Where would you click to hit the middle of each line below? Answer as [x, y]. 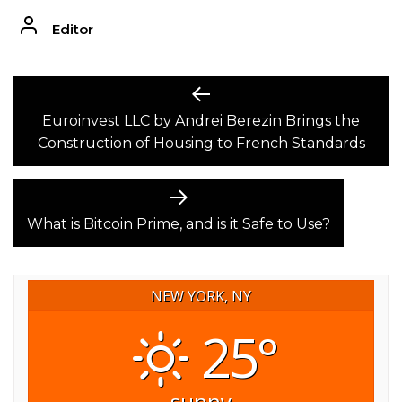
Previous [240, 95]
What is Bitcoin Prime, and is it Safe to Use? [179, 223]
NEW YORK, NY [201, 296]
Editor [72, 29]
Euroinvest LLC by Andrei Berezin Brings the [201, 120]
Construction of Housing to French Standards [201, 143]
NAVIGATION [86, 127]
